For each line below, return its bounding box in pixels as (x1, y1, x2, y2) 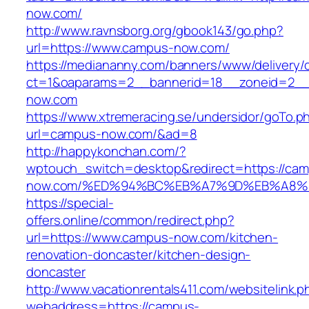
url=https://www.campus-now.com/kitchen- (26, 228, 279, 247)
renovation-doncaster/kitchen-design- (26, 246, 251, 264)
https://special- (26, 194, 114, 212)
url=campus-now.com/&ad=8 (26, 125, 197, 143)
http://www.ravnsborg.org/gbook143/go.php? (26, 21, 283, 40)
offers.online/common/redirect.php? (26, 211, 235, 230)
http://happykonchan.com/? (26, 142, 186, 161)
